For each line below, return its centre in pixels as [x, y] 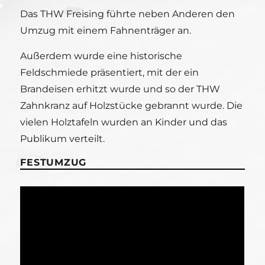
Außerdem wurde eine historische [101, 56]
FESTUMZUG [54, 162]
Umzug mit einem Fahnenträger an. [106, 30]
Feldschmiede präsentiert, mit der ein [110, 72]
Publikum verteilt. [63, 139]
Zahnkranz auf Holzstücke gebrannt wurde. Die [132, 106]
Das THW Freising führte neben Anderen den [128, 14]
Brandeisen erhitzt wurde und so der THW [120, 89]
